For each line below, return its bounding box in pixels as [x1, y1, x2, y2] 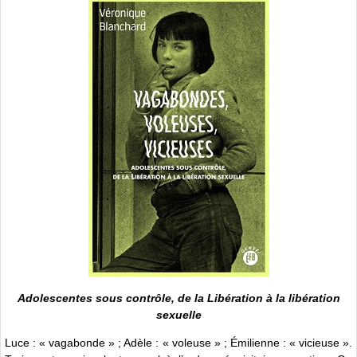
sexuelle [155, 308, 202, 321]
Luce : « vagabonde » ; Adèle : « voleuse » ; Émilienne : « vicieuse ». [5, 336, 352, 350]
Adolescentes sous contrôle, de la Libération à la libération [17, 291, 340, 304]
